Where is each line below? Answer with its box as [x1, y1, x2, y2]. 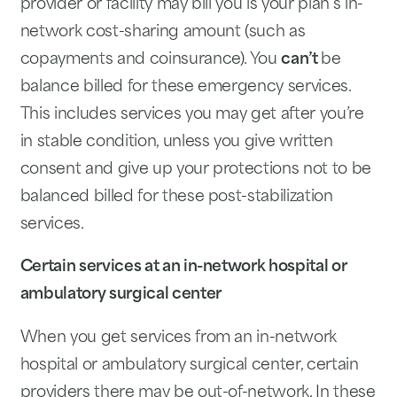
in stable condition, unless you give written [19, 134, 333, 150]
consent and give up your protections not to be [19, 161, 371, 177]
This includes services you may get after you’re [19, 106, 364, 122]
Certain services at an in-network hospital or [19, 260, 347, 276]
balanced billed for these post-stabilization [19, 189, 333, 205]
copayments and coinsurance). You [19, 51, 282, 67]
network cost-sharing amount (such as [19, 24, 306, 40]
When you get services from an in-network [19, 330, 337, 346]
